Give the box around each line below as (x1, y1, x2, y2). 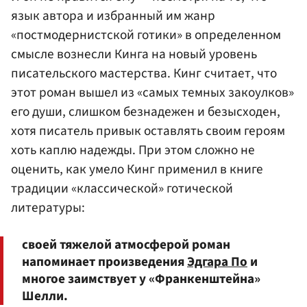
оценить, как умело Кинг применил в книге (11, 159, 263, 179)
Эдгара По (187, 252, 247, 272)
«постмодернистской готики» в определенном (11, 25, 281, 45)
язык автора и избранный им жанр (11, 5, 215, 25)
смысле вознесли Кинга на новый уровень (11, 44, 257, 64)
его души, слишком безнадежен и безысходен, (11, 101, 280, 121)
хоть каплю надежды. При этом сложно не (11, 140, 255, 160)
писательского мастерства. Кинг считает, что (11, 63, 277, 83)
